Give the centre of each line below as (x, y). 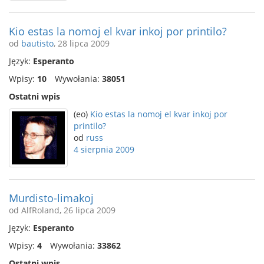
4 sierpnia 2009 (104, 149)
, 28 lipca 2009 (82, 43)
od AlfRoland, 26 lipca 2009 (62, 210)
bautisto (37, 43)
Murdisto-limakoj (51, 198)
